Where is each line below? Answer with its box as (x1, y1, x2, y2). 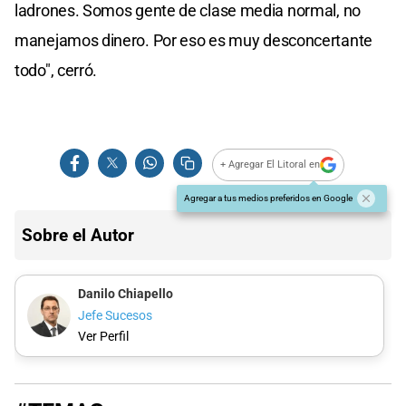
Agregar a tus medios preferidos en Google (184, 192, 353, 203)
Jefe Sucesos (77, 307, 152, 324)
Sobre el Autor (22, 224, 134, 246)
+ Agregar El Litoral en (220, 159, 321, 171)
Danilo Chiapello (77, 286, 173, 303)
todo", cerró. (14, 60, 98, 80)
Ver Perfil (77, 329, 129, 345)
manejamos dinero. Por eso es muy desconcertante (14, 30, 372, 50)
